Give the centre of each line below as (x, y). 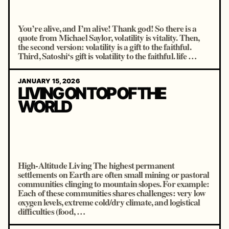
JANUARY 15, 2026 (49, 81)
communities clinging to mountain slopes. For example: (113, 184)
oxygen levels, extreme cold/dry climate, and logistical (109, 202)
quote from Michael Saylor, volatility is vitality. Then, (109, 37)
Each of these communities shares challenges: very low (112, 193)
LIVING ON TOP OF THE (91, 94)
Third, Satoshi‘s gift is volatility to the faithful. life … (107, 56)
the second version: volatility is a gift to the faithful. (104, 47)
